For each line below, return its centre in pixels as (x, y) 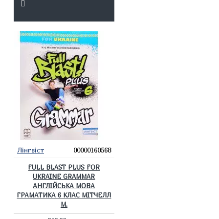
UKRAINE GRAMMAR (64, 176)
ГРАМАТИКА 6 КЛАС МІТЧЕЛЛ (64, 195)
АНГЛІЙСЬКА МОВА (64, 186)
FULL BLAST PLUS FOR (64, 167)
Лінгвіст (31, 150)
